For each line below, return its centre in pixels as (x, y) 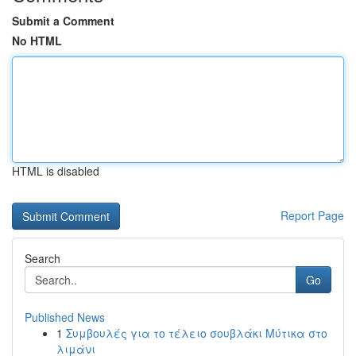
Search (43, 258)
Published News (65, 317)
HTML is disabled (56, 171)
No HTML (37, 41)
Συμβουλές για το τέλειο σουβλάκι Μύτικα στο (197, 333)
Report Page (312, 215)
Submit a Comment (63, 21)
